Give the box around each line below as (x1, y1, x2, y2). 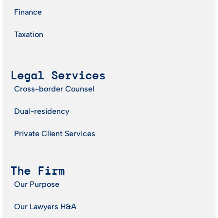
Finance (14, 7, 42, 17)
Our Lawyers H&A (14, 202, 76, 212)
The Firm (10, 163, 65, 179)
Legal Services (10, 68, 106, 83)
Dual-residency (14, 107, 69, 116)
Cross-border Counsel (14, 84, 94, 94)
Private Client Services (14, 129, 95, 139)
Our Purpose (14, 180, 59, 189)
